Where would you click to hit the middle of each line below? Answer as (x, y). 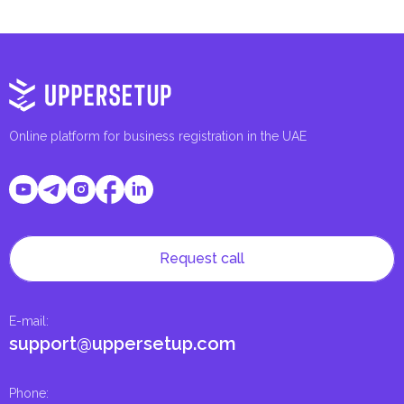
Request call (202, 259)
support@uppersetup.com (123, 344)
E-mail (28, 321)
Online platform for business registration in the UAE (158, 137)
